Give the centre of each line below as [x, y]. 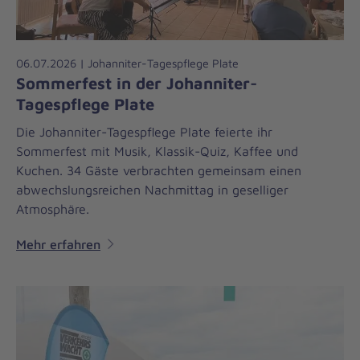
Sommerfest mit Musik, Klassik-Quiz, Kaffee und [157, 151]
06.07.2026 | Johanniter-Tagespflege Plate [127, 63]
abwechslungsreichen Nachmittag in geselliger [152, 190]
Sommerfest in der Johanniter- [137, 82]
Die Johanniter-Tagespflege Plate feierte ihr [144, 132]
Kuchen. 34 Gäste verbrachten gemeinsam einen [159, 171]
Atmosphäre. [53, 209]
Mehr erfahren [58, 245]
